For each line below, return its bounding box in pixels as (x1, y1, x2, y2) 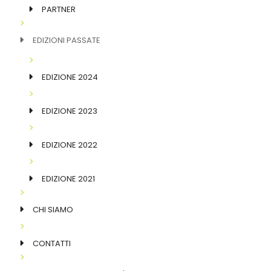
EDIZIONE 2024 (42, 71, 98, 83)
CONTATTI (33, 237, 71, 249)
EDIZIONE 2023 (42, 105, 97, 117)
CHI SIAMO (33, 203, 73, 215)
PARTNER (42, 3, 76, 15)
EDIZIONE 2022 (42, 139, 97, 151)
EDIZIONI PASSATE (33, 34, 100, 46)
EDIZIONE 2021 (42, 172, 95, 184)
